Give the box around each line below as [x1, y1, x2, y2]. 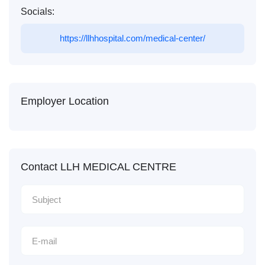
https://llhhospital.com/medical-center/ [60, 33, 205, 44]
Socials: [21, 7, 54, 17]
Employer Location [21, 95, 109, 108]
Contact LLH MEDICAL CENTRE [21, 161, 176, 173]
